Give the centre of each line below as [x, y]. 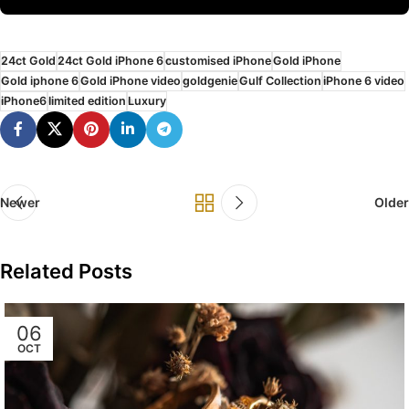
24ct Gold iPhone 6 [110, 60]
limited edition [87, 100]
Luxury [147, 100]
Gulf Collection [280, 80]
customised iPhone [218, 60]
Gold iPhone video [131, 80]
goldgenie [210, 80]
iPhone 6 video [364, 80]
